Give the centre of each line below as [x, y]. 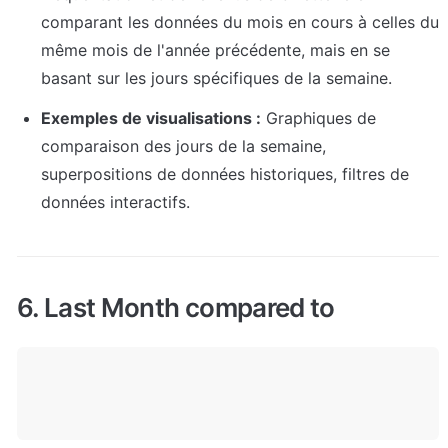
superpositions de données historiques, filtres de [225, 174]
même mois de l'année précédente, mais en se [215, 50]
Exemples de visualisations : [151, 118]
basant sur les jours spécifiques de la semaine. [216, 78]
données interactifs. [115, 202]
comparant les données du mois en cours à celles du [240, 22]
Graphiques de [318, 118]
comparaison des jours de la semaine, [183, 146]
